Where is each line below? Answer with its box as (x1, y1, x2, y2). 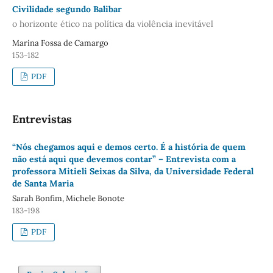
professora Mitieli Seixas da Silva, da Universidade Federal (12, 165, 253, 177)
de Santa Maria (12, 177, 74, 189)
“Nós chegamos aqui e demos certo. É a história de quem (12, 141, 246, 152)
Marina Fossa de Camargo (12, 37, 108, 48)
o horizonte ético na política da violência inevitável (12, 18, 213, 29)
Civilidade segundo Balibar (12, 4, 122, 15)
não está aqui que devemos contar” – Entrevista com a (12, 153, 236, 165)
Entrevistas (12, 112, 72, 126)
